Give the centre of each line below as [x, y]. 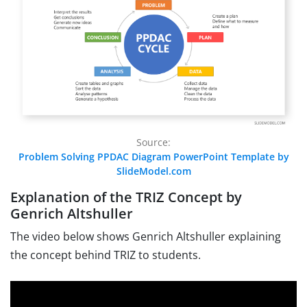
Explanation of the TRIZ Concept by [126, 197]
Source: [153, 142]
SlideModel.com [153, 171]
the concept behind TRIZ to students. [106, 255]
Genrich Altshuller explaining [207, 236]
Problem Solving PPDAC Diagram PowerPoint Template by [153, 156]
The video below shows [70, 236]
